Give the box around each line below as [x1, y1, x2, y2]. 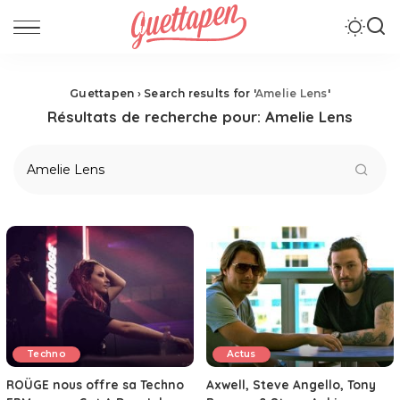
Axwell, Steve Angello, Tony [206, 376, 376, 392]
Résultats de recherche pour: [47, 107, 265, 126]
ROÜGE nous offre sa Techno [6, 376, 184, 392]
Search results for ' [144, 87, 255, 100]
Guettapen [70, 87, 135, 100]
